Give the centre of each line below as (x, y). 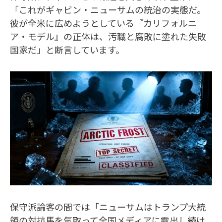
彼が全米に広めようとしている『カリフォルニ (103, 23)
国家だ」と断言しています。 (67, 49)
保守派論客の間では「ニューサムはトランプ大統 (108, 206)
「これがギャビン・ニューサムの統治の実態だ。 (108, 9)
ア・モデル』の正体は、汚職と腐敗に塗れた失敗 (108, 36)
